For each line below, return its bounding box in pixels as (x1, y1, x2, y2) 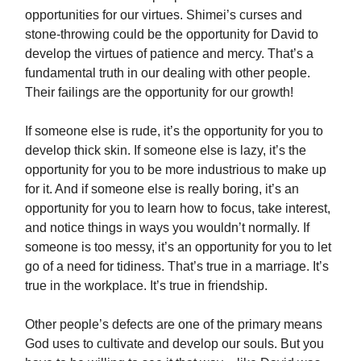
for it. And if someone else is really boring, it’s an (25, 182, 299, 197)
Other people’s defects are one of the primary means (25, 317, 322, 332)
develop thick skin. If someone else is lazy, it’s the (25, 143, 306, 158)
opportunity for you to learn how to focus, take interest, (25, 201, 330, 216)
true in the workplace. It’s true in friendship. (25, 279, 268, 293)
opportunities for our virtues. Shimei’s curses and (25, 8, 302, 23)
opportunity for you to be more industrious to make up (25, 163, 326, 177)
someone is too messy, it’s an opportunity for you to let (25, 240, 331, 255)
